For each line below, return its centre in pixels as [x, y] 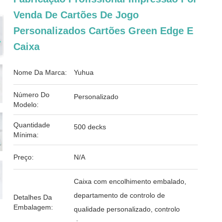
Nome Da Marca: [40, 72]
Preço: [24, 157]
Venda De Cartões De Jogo [76, 15]
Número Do [32, 95]
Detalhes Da [33, 197]
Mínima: [26, 135]
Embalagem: [33, 207]
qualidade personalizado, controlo [127, 209]
